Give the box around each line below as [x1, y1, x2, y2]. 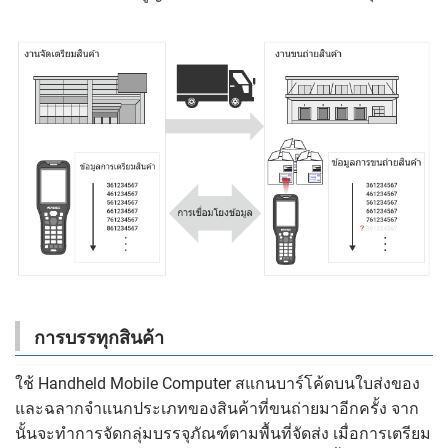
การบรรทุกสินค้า [34, 326, 164, 348]
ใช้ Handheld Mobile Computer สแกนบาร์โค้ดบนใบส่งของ [15, 373, 420, 393]
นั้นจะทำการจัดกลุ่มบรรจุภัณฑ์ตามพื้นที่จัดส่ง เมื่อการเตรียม [15, 423, 431, 443]
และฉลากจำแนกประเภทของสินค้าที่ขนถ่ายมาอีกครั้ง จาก [15, 398, 419, 418]
